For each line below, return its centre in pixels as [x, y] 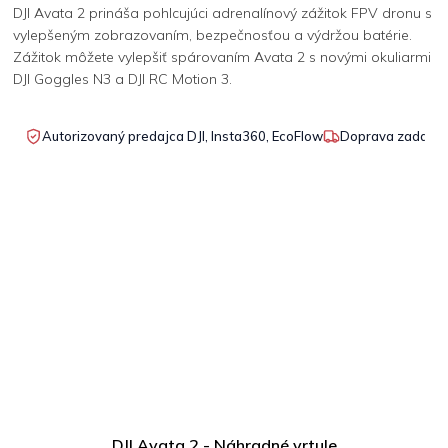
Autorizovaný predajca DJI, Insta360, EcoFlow [182, 135]
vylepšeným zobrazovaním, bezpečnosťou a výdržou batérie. [212, 34]
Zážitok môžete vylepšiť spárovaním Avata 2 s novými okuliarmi [222, 56]
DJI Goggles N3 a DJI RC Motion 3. [122, 78]
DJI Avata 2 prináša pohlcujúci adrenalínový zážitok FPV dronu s [222, 12]
